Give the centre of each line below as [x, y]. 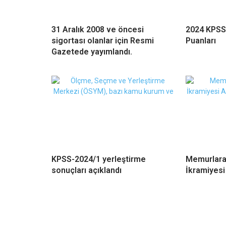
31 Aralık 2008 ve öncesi [98, 30]
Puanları [201, 41]
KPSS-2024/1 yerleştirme [99, 159]
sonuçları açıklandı [87, 171]
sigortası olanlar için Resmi [103, 41]
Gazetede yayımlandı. [92, 52]
